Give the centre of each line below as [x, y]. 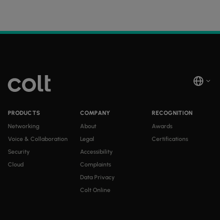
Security [19, 152]
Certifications [170, 139]
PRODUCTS [24, 113]
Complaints [95, 165]
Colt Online [95, 190]
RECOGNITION [172, 113]
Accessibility [96, 152]
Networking [24, 126]
